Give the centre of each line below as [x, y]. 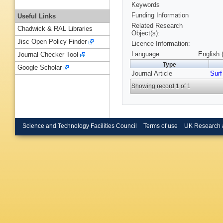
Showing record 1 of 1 [161, 86]
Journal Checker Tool [48, 55]
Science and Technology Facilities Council [80, 126]
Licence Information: [161, 44]
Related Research [157, 26]
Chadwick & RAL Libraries [55, 29]
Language [145, 54]
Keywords [146, 5]
